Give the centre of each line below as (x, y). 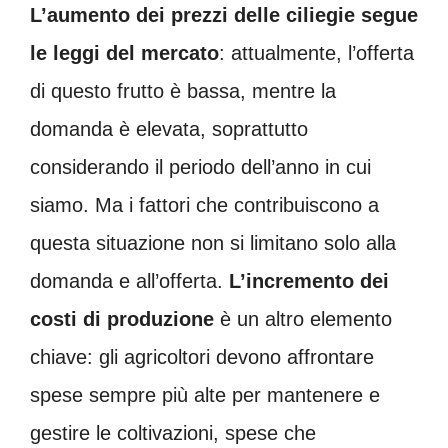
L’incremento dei (309, 280)
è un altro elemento (303, 318)
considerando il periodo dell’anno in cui (200, 166)
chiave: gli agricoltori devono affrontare (202, 356)
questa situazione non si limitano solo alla (213, 242)
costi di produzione (122, 318)
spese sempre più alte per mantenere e (205, 394)
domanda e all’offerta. (129, 280)
